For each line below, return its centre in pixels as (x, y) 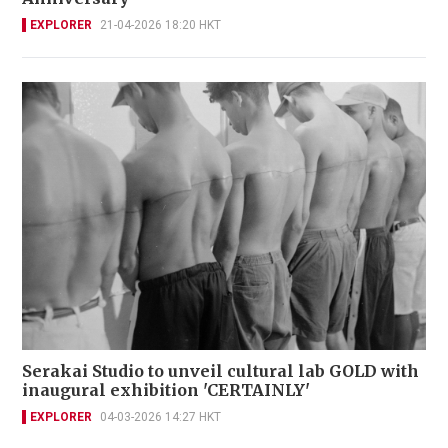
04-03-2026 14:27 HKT (160, 416)
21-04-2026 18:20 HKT (160, 24)
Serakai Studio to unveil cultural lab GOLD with (220, 370)
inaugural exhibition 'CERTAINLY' (166, 389)
